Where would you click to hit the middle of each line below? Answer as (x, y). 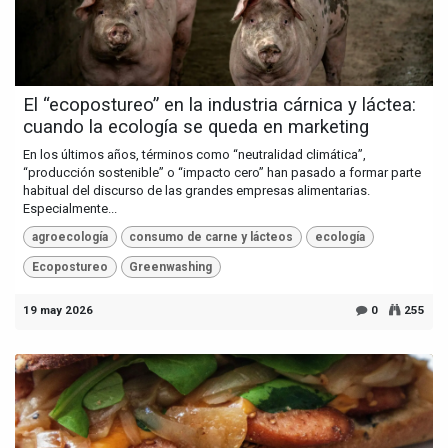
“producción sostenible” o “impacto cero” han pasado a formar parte (222, 172)
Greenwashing (171, 267)
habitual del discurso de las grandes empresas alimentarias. (196, 190)
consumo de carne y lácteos (211, 236)
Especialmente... (70, 208)
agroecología (69, 236)
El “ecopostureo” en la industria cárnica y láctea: (219, 104)
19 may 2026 (58, 310)
